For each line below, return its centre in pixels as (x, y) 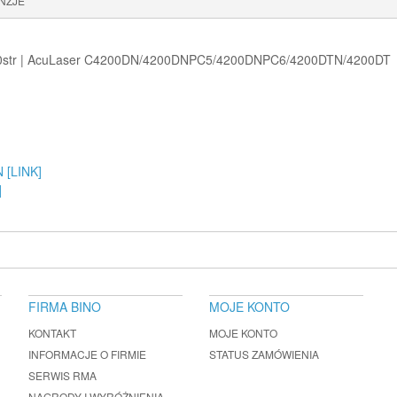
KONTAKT (52, 333)
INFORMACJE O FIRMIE (87, 354)
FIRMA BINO (65, 307)
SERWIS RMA (62, 375)
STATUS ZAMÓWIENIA (264, 354)
